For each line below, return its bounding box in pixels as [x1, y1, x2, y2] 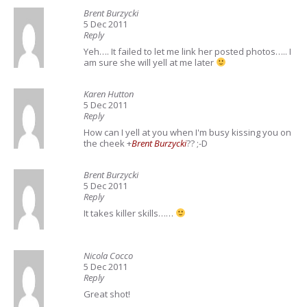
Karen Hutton [84, 88, 134, 100]
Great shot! [84, 288, 130, 300]
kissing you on [232, 126, 291, 138]
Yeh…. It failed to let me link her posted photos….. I [84, 45, 291, 58]
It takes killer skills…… [84, 207, 175, 219]
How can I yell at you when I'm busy [84, 126, 232, 138]
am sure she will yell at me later [84, 56, 216, 69]
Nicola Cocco [84, 249, 133, 262]
